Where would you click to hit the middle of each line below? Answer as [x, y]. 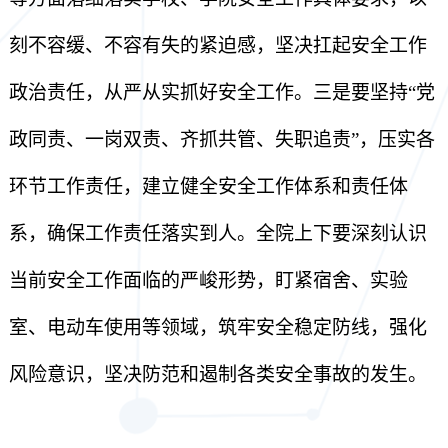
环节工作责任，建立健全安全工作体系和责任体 [208, 186]
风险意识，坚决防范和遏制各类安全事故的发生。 [217, 374]
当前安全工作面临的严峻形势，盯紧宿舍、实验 [208, 280]
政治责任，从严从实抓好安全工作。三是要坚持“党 [221, 92]
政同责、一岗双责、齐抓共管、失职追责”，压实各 [221, 139]
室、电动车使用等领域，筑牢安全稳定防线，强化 [217, 327]
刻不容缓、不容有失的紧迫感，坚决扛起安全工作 [217, 45]
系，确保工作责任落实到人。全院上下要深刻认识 [217, 233]
